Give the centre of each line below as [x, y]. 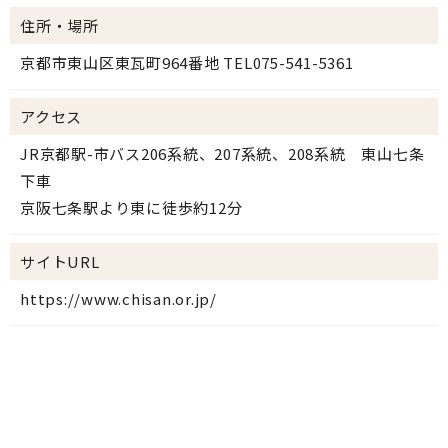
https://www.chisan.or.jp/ [118, 299]
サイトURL [60, 262]
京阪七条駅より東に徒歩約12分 [131, 208]
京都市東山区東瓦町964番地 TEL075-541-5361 [187, 63]
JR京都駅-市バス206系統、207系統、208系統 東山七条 [222, 154]
